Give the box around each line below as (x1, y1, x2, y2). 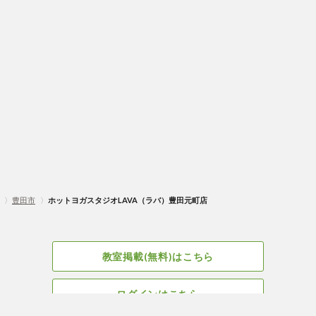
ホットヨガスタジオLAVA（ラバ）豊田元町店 (48, 195, 207, 205)
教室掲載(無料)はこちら (102, 250, 214, 262)
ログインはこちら (116, 288, 200, 300)
